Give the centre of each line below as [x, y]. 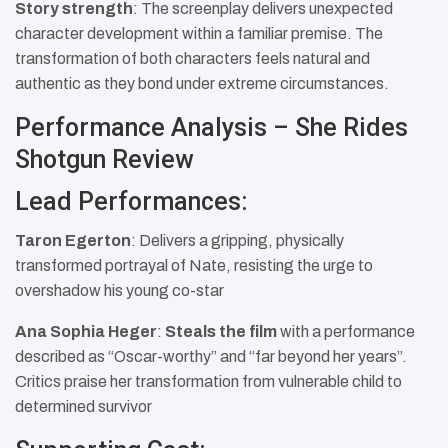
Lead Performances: [131, 202]
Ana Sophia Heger [86, 332]
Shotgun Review [104, 160]
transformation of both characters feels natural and [192, 59]
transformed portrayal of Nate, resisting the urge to [194, 266]
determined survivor [83, 407]
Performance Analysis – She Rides [211, 128]
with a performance [346, 332]
